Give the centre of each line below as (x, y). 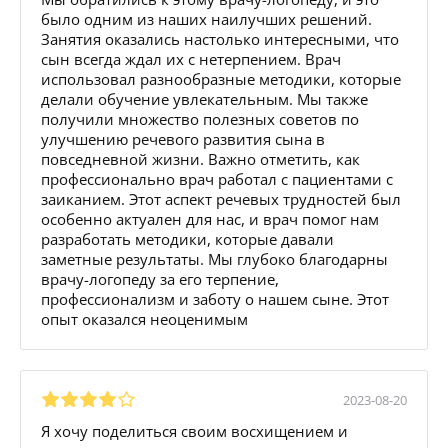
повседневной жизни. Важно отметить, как (200, 158)
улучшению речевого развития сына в (183, 138)
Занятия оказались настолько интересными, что (220, 38)
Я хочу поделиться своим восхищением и (194, 430)
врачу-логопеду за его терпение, (160, 278)
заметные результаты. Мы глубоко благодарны (214, 258)
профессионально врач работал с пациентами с (217, 178)
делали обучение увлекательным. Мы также (204, 98)
